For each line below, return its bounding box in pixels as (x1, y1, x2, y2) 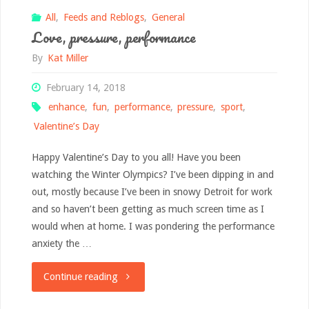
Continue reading (43, 270, 118, 282)
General (151, 11, 185, 23)
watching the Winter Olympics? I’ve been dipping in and (31, 168, 274, 180)
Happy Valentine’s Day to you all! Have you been (31, 151, 241, 163)
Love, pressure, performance (31, 25, 196, 49)
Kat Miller (47, 52, 88, 63)
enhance (48, 101, 85, 112)
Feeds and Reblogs (63, 11, 144, 23)
